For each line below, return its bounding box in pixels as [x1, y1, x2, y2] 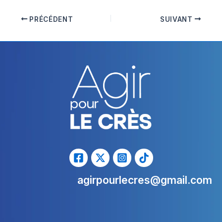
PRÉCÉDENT [27, 15, 73, 23]
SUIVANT [160, 15, 195, 23]
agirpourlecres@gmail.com [77, 174, 212, 187]
